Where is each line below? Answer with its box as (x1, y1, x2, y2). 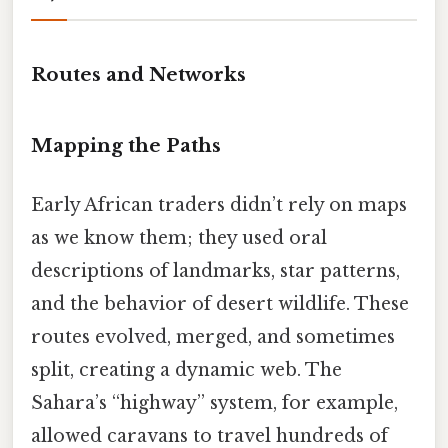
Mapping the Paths (31, 133, 221, 157)
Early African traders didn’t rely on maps (31, 193, 407, 216)
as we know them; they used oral (31, 226, 327, 249)
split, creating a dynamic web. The (31, 358, 342, 381)
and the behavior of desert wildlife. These (31, 292, 409, 315)
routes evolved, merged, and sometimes (31, 325, 395, 348)
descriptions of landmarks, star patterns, (31, 259, 400, 282)
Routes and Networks (31, 62, 246, 86)
